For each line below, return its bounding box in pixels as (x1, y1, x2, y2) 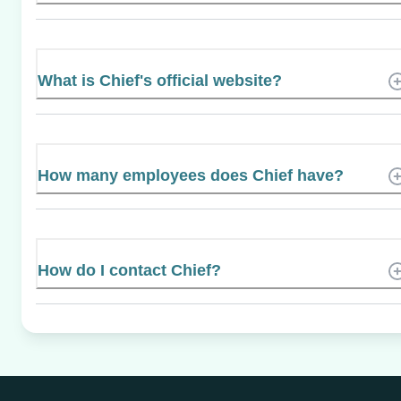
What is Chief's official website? (38, 72, 282, 90)
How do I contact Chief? (38, 261, 221, 280)
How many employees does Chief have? (38, 166, 344, 185)
